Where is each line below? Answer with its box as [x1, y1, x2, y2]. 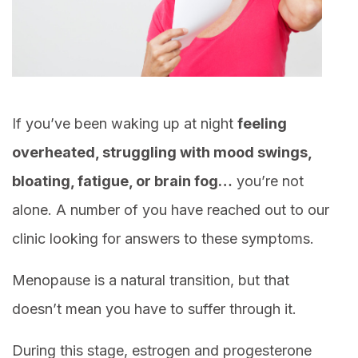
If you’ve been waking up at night [12, 115, 237, 133]
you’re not [233, 173, 304, 190]
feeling [237, 115, 287, 133]
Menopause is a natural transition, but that [12, 272, 289, 289]
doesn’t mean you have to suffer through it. [12, 300, 296, 318]
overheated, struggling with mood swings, [12, 144, 312, 161]
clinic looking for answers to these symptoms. [12, 230, 314, 248]
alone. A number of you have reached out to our [12, 201, 329, 219]
